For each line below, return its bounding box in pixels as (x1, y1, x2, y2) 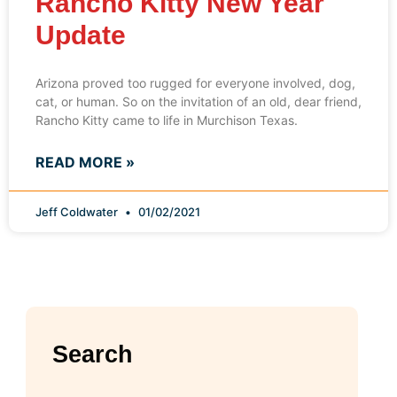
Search (52, 340, 134, 368)
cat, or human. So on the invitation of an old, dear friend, (35, 94, 362, 110)
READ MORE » (35, 153, 135, 172)
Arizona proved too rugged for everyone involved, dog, (35, 75, 355, 91)
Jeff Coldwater (35, 205, 121, 220)
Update (35, 20, 126, 51)
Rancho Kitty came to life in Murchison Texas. (35, 113, 298, 128)
